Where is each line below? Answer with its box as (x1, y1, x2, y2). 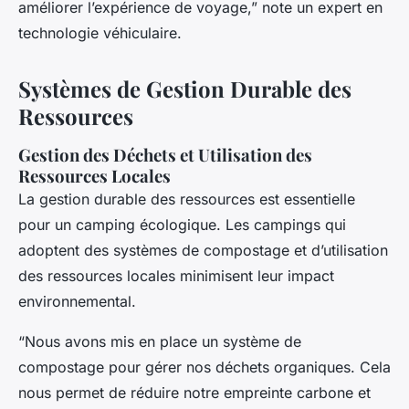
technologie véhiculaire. (18, 24, 182, 43)
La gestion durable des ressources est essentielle (18, 190, 355, 209)
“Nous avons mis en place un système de (18, 332, 301, 351)
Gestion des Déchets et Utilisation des (18, 143, 312, 167)
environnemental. (18, 292, 136, 311)
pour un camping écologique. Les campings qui (18, 215, 346, 235)
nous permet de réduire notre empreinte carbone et (18, 383, 371, 403)
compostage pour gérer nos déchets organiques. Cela (18, 358, 391, 377)
